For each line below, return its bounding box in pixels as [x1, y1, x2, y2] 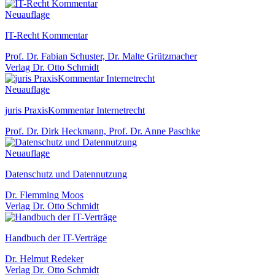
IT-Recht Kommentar [5, 29, 88, 41]
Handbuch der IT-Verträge [5, 232, 107, 243]
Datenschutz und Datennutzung [5, 168, 127, 179]
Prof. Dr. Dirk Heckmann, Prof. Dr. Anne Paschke [5, 125, 200, 136]
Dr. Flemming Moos [5, 189, 83, 200]
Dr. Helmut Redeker [5, 253, 83, 264]
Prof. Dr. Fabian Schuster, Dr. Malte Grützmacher [5, 50, 197, 61]
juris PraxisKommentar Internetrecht [5, 104, 145, 115]
